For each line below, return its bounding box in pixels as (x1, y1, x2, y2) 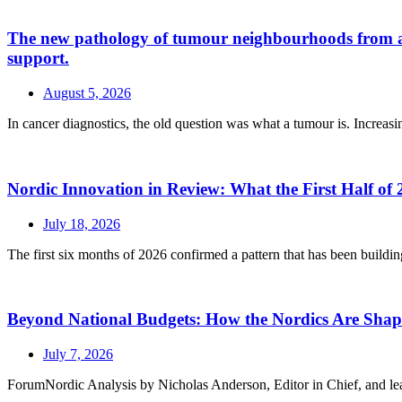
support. (7, 48, 69, 68)
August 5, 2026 (43, 85, 131, 101)
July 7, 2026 (43, 346, 113, 362)
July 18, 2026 (43, 215, 120, 232)
